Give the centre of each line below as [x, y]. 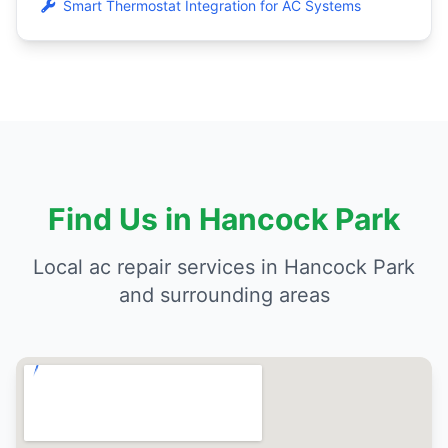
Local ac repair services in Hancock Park [224, 267]
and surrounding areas [224, 295]
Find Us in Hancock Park [224, 219]
